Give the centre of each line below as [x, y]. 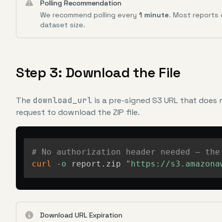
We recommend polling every [89, 15]
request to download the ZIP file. [78, 112]
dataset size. [63, 25]
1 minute [154, 15]
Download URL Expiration [81, 215]
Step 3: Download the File [98, 72]
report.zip [96, 164]
